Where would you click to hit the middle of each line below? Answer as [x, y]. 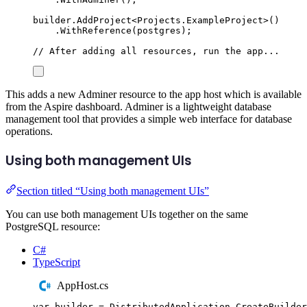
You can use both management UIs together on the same [127, 214]
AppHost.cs [83, 286]
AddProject [104, 21]
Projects [159, 21]
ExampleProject [225, 21]
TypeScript [57, 262]
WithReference [96, 31]
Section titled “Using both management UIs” [113, 191]
